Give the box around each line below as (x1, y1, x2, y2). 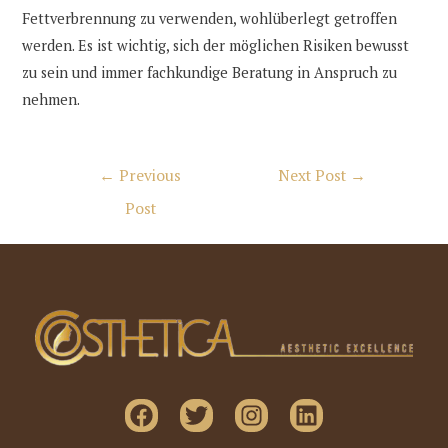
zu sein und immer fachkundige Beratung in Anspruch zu (22, 62, 398, 82)
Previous (115, 164, 182, 185)
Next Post (278, 164, 351, 185)
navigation (55, 186, 125, 206)
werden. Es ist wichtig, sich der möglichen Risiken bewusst (22, 35, 410, 55)
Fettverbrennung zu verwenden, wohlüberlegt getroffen (22, 8, 398, 28)
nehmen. (22, 89, 81, 109)
